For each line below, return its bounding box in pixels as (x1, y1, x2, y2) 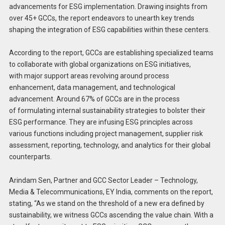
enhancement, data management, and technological (9, 83, 175, 92)
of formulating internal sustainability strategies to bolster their (9, 106, 205, 115)
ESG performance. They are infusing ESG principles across (9, 118, 193, 127)
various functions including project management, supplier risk (9, 130, 203, 138)
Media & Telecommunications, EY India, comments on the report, (9, 188, 213, 196)
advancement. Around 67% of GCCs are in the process (9, 95, 180, 103)
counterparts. (9, 153, 52, 161)
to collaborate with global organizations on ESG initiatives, (9, 60, 191, 69)
